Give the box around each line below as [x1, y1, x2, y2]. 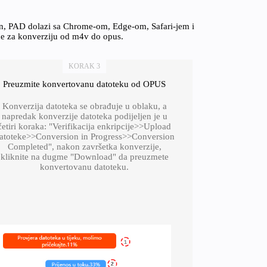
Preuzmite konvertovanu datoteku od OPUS [3, 79, 166, 89]
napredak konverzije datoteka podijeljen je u [1, 111, 167, 121]
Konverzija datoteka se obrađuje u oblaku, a [2, 101, 167, 111]
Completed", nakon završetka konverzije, [7, 142, 162, 151]
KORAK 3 [69, 62, 101, 70]
